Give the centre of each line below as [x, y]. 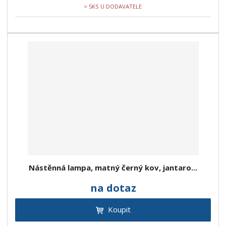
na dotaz [113, 188]
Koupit [119, 210]
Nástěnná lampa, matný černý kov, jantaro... [113, 168]
